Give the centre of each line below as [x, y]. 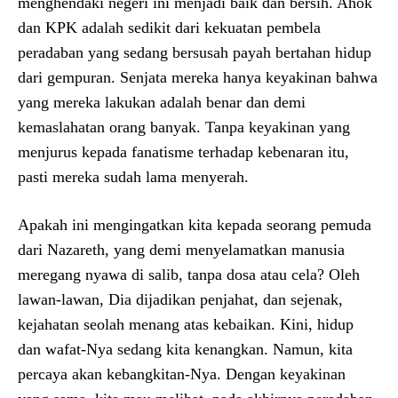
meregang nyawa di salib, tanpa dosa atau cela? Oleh [189, 274]
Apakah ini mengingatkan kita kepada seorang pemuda [195, 224]
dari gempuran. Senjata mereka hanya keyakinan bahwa [198, 77]
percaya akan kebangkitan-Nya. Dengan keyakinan [182, 374]
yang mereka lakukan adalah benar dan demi [162, 102]
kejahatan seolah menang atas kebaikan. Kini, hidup [186, 324]
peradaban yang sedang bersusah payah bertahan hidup [195, 52]
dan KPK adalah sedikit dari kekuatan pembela [169, 27]
